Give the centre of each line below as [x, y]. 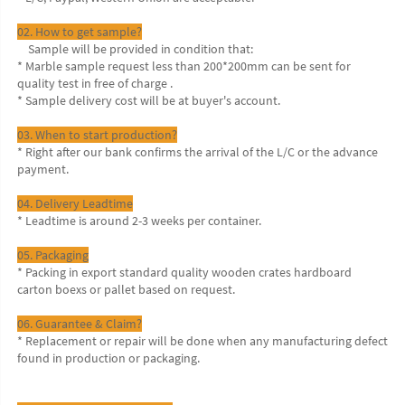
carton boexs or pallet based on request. [126, 289]
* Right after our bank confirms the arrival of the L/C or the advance [198, 151]
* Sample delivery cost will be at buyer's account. [149, 100]
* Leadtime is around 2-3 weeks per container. [139, 220]
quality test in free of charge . [95, 83]
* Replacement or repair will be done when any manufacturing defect [202, 340]
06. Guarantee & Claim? [80, 323]
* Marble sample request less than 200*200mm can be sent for [184, 66]
